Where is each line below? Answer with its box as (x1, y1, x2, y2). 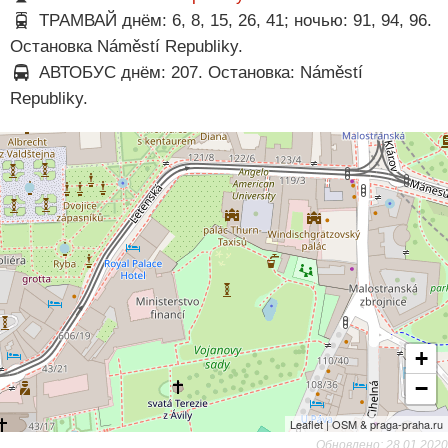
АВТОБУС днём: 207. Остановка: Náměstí (33, 63, 363, 83)
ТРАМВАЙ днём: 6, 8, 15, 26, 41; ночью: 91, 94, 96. (33, 11, 432, 31)
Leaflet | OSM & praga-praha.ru (290, 416, 443, 433)
